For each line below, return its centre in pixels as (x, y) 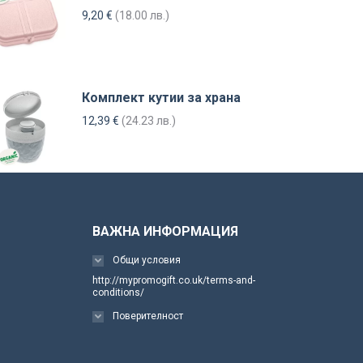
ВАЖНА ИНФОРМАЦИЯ (165, 231)
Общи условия (146, 260)
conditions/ (118, 293)
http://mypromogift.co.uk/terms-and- (173, 280)
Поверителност (147, 316)
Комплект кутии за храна (161, 98)
